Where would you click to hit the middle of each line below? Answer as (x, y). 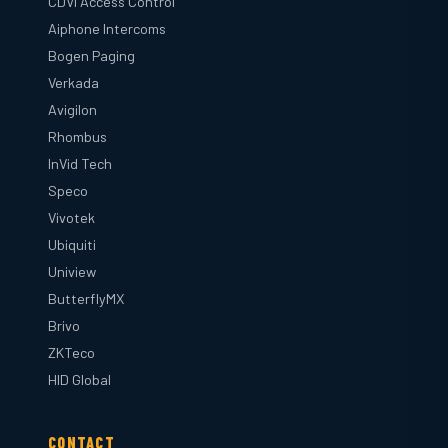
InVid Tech (80, 163)
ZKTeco (71, 352)
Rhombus (77, 136)
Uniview (72, 271)
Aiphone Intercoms (107, 28)
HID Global (79, 379)
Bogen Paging (91, 55)
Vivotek (71, 217)
